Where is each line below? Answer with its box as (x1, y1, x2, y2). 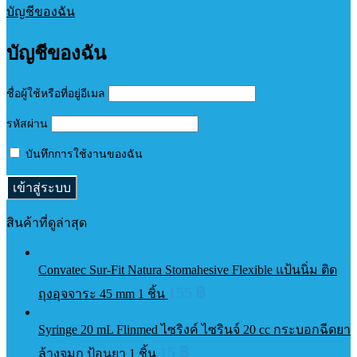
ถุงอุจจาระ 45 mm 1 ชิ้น (38, 287, 168, 301)
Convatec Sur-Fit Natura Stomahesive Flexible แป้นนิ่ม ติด (38, 263, 337, 277)
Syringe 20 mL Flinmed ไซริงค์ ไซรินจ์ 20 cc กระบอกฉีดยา (38, 323, 351, 337)
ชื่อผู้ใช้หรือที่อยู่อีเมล (6, 88, 105, 100)
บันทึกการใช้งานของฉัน (22, 148, 143, 161)
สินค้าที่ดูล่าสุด (6, 216, 87, 230)
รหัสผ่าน (6, 118, 48, 131)
